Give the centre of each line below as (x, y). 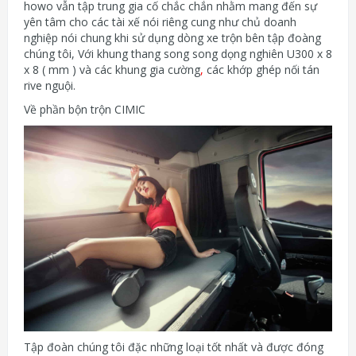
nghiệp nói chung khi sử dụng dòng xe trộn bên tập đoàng (172, 38)
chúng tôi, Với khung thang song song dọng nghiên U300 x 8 (178, 54)
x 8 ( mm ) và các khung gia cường (112, 70)
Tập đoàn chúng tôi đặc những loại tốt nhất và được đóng (174, 346)
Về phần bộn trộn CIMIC (85, 110)
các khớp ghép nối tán (261, 70)
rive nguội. (50, 86)
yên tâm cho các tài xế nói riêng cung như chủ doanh (160, 22)
